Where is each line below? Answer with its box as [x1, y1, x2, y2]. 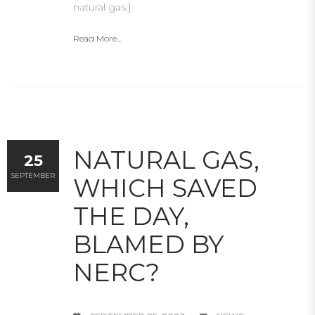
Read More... [73, 33, 121, 44]
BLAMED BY [73, 229, 224, 259]
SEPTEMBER [11, 171, 55, 180]
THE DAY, [73, 201, 189, 231]
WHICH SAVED [73, 173, 257, 203]
